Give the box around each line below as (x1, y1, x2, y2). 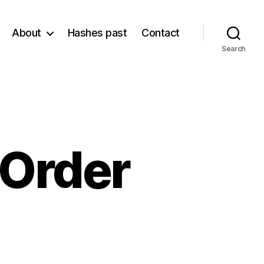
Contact (141, 27, 180, 39)
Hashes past (67, 27, 127, 39)
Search (221, 44, 246, 53)
